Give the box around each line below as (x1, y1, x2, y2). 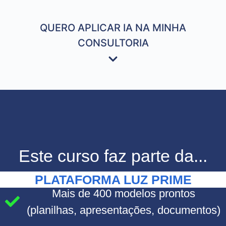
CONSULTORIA (77, 36, 149, 49)
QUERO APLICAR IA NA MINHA (40, 21, 186, 34)
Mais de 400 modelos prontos (51, 187, 195, 200)
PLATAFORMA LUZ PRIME (34, 172, 192, 187)
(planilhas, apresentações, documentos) (26, 203, 220, 216)
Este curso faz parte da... (19, 146, 207, 165)
